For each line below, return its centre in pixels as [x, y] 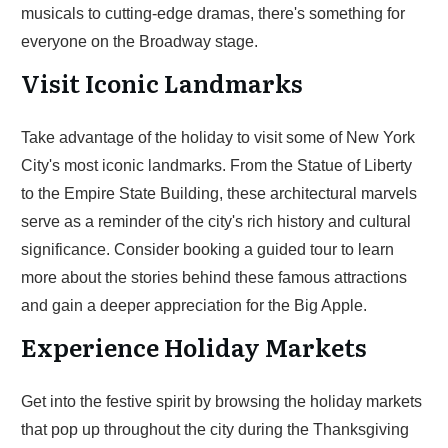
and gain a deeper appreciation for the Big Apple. [194, 305]
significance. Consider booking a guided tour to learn [207, 249]
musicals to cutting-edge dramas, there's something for [213, 13]
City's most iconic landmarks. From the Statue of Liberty [216, 165]
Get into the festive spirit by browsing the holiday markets [221, 401]
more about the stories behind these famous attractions [214, 277]
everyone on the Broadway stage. [139, 41]
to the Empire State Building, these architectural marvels [219, 193]
